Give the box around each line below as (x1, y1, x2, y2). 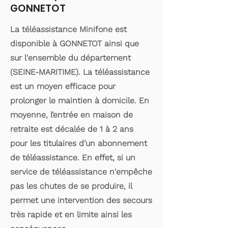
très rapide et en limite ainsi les (10, 210, 132, 219)
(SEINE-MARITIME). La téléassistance (10, 67, 150, 77)
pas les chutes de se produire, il (10, 181, 132, 191)
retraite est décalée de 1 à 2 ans (10, 124, 133, 134)
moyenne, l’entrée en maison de (10, 110, 133, 120)
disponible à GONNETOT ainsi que (10, 39, 139, 48)
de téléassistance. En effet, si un (10, 153, 135, 162)
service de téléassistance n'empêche (10, 167, 152, 177)
